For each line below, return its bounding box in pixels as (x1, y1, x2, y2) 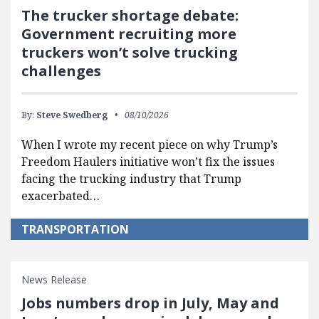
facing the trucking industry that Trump (21, 171, 241, 187)
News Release (21, 273, 87, 286)
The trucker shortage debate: (21, 6, 239, 25)
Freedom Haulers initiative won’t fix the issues (21, 154, 275, 169)
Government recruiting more (21, 24, 236, 43)
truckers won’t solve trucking (21, 43, 238, 62)
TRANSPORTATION (21, 221, 129, 237)
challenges (21, 61, 101, 80)
